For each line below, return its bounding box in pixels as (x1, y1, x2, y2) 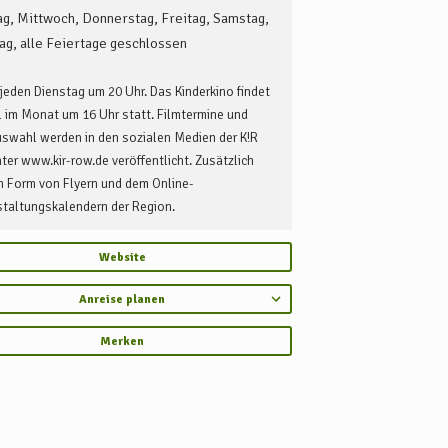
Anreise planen (79, 291, 165, 307)
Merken (100, 333, 144, 349)
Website (98, 249, 146, 265)
